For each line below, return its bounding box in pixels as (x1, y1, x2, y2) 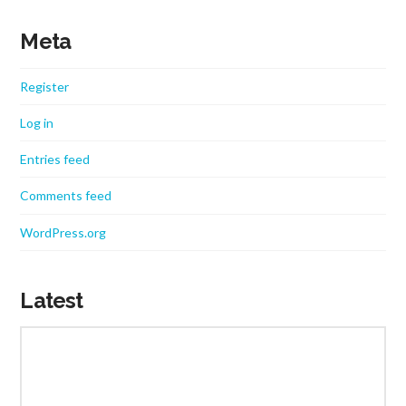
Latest (20, 287, 83, 314)
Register (20, 78, 70, 94)
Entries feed (20, 151, 91, 168)
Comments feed (20, 188, 112, 204)
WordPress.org (20, 224, 107, 240)
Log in (20, 115, 54, 131)
